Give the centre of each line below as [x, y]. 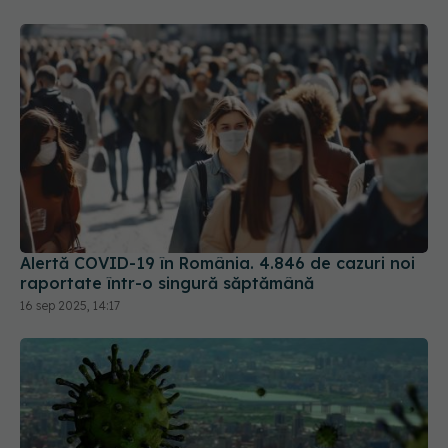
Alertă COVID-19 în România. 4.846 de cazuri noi [217, 223]
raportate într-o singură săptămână [167, 243]
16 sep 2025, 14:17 [70, 266]
